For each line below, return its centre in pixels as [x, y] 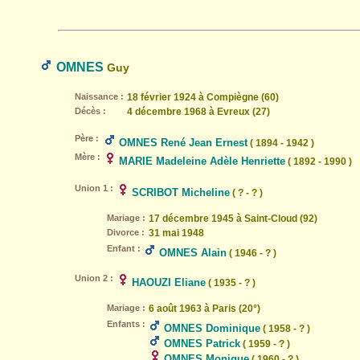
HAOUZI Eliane [169, 282]
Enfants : [126, 324]
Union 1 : [94, 188]
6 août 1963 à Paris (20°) [205, 309]
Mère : [88, 157]
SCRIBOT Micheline [181, 192]
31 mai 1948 [176, 233]
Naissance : [99, 96]
